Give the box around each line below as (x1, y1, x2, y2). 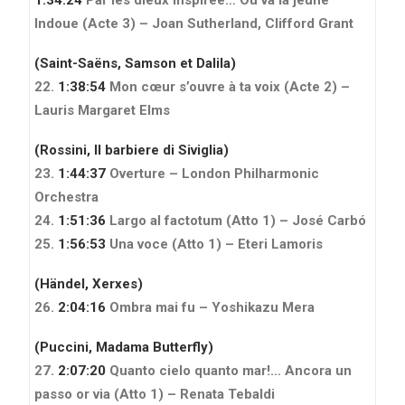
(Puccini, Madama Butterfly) (34, 338, 213, 355)
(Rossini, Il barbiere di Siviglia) (34, 141, 229, 158)
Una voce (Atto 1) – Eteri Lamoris (106, 235, 323, 252)
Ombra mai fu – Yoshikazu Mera (106, 298, 315, 316)
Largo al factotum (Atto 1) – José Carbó (106, 212, 366, 229)
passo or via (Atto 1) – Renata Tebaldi (34, 385, 275, 402)
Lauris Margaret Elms (34, 101, 170, 118)
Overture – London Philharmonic (106, 165, 319, 182)
